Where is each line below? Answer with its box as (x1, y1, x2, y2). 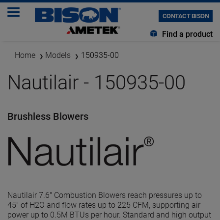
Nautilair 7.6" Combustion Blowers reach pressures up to (7, 191, 202, 200)
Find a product (160, 29, 213, 39)
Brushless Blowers (7, 110, 88, 122)
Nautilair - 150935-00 (7, 71, 186, 94)
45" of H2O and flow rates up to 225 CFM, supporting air (7, 200, 200, 210)
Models (45, 51, 71, 60)
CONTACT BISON (162, 12, 209, 20)
